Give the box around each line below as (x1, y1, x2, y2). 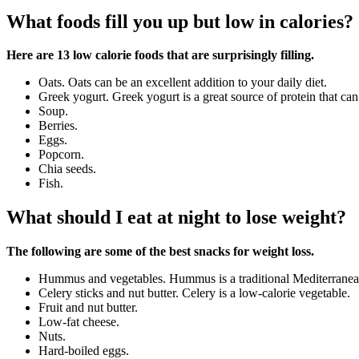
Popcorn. (38, 147, 84, 162)
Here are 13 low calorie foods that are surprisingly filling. (6, 48, 314, 63)
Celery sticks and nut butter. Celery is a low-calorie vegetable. (38, 286, 350, 301)
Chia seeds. (38, 162, 96, 176)
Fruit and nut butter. (38, 301, 138, 315)
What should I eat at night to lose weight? (6, 207, 346, 228)
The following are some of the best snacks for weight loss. (6, 244, 314, 259)
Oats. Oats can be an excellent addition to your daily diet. (38, 75, 327, 90)
